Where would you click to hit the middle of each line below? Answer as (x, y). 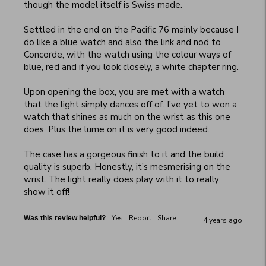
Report (140, 218)
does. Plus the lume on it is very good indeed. (118, 130)
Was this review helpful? (65, 218)
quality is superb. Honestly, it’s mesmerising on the (127, 167)
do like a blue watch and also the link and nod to (122, 42)
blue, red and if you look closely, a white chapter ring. (132, 67)
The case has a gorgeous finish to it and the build (124, 155)
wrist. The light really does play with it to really (121, 180)
